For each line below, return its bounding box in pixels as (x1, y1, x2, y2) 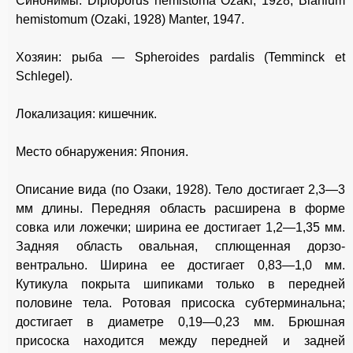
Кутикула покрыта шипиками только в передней (16, 277, 345, 292)
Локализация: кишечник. (16, 107, 157, 121)
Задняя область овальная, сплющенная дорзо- (16, 240, 345, 254)
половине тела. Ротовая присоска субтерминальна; (16, 296, 345, 310)
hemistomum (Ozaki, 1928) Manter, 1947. (16, 13, 244, 27)
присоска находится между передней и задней (16, 334, 345, 348)
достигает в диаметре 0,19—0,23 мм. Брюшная (16, 315, 345, 329)
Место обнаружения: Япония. (16, 145, 188, 159)
